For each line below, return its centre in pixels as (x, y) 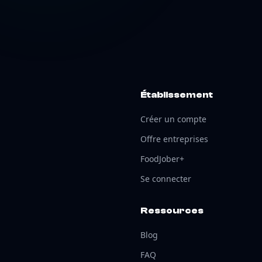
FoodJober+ (162, 159)
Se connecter (166, 179)
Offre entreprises (174, 139)
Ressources (172, 211)
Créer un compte (173, 119)
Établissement (177, 95)
